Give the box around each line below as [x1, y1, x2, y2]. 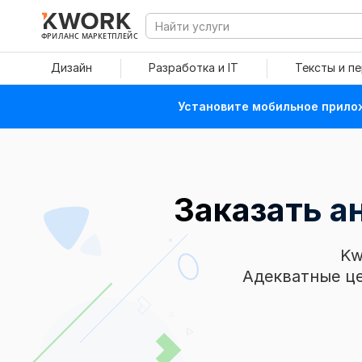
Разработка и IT [149, 61, 238, 74]
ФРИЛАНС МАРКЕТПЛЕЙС [41, 31, 138, 40]
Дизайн [51, 61, 92, 74]
